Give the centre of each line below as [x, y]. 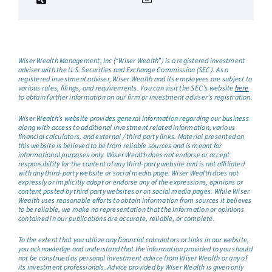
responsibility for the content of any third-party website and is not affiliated [131, 165]
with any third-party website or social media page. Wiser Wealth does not [128, 174]
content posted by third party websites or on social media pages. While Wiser [134, 192]
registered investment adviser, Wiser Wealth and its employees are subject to [135, 80]
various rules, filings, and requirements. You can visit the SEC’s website [126, 89]
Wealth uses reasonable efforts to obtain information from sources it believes [135, 201]
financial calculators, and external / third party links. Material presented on [131, 137]
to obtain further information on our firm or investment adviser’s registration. [135, 98]
